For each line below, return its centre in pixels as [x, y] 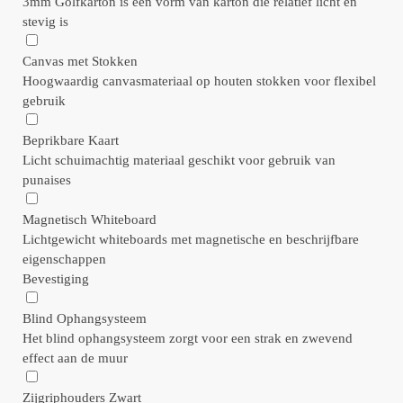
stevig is [45, 21]
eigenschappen [64, 259]
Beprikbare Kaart [71, 140]
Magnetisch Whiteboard [90, 219]
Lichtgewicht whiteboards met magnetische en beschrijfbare [191, 239]
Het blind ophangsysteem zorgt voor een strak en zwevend [188, 338]
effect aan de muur [75, 358]
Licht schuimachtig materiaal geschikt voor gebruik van [179, 160]
